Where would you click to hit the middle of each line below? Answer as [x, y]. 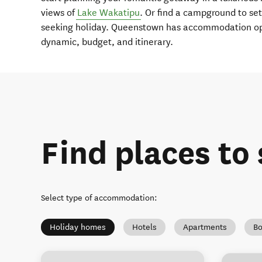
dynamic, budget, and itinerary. [107, 42]
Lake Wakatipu [108, 13]
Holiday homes [78, 227]
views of [59, 13]
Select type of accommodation [98, 198]
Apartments [205, 227]
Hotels [144, 227]
